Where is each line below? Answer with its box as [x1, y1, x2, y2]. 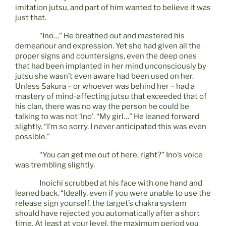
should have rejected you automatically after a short [15, 209, 200, 218]
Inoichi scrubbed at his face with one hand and [39, 179, 202, 188]
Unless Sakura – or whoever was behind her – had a [15, 82, 195, 91]
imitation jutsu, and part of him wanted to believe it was [15, 3, 211, 13]
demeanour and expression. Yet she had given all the [15, 41, 201, 51]
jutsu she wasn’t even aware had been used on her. [15, 72, 194, 81]
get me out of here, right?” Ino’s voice [70, 150, 203, 160]
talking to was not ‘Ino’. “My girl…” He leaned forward [15, 112, 199, 122]
